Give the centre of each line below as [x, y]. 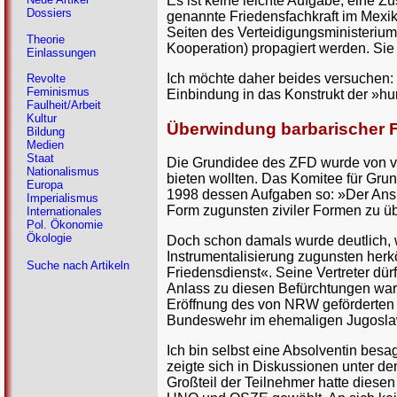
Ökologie [49, 238]
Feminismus [58, 92]
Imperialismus [62, 198]
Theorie [46, 39]
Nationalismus [63, 172]
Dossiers [49, 13]
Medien [45, 145]
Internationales [64, 212]
